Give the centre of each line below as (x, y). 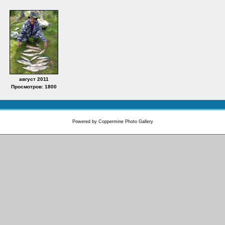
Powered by (85, 122)
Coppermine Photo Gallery (126, 122)
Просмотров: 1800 (34, 87)
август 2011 (34, 79)
